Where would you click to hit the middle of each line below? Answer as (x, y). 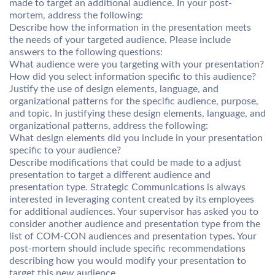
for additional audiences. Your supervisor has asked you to (134, 212)
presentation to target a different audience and (110, 175)
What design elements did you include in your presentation (136, 138)
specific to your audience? (65, 150)
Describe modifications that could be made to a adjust (125, 163)
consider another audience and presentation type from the (135, 224)
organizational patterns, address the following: (109, 126)
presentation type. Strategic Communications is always (127, 187)
